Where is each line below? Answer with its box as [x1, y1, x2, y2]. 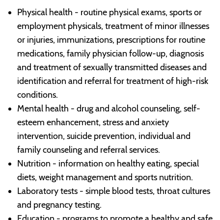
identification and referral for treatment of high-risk [17, 75, 208, 86]
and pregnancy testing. [17, 199, 104, 210]
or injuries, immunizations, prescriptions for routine [17, 34, 205, 45]
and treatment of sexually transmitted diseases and [17, 61, 207, 73]
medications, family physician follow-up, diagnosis [17, 48, 204, 59]
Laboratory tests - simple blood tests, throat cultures [17, 185, 210, 196]
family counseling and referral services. [17, 144, 160, 155]
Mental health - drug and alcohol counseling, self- [17, 103, 200, 114]
